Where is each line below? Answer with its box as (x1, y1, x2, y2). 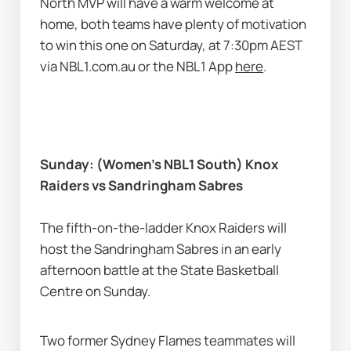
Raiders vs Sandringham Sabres (40, 176, 244, 195)
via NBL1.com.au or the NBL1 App (40, 57, 236, 76)
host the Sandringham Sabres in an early (40, 240, 282, 259)
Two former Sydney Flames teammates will (40, 331, 296, 349)
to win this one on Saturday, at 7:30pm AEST (40, 36, 302, 55)
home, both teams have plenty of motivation (40, 15, 307, 34)
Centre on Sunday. (40, 282, 154, 301)
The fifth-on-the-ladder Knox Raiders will (40, 219, 288, 237)
